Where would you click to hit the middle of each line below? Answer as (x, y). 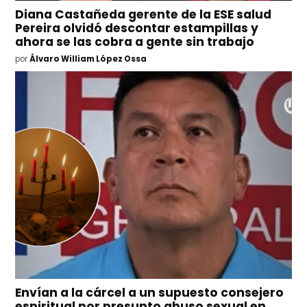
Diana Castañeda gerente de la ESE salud (144, 15)
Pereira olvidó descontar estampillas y (137, 28)
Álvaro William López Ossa (88, 59)
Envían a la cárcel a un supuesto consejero (150, 293)
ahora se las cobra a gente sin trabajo (135, 42)
